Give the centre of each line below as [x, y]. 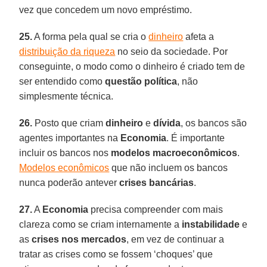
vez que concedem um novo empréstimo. [106, 10]
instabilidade [210, 224]
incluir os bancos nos [65, 153]
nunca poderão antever [69, 182]
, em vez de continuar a [176, 239]
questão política [140, 81]
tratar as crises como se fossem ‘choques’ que [116, 254]
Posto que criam [68, 123]
